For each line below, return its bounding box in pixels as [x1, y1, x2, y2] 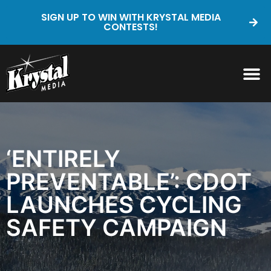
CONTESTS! [103, 20, 158, 34]
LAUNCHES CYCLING [6, 191, 242, 218]
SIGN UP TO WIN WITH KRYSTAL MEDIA [41, 10, 221, 24]
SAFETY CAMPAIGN [6, 214, 232, 241]
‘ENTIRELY [6, 145, 120, 172]
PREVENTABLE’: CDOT [6, 168, 252, 195]
